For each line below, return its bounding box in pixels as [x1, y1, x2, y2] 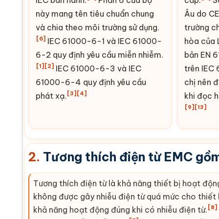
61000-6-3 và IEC [68, 63, 141, 73]
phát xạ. [36, 90, 66, 101]
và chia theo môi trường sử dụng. [36, 22, 159, 32]
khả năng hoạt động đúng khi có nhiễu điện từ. [33, 204, 207, 215]
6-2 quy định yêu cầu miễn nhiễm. [36, 49, 163, 60]
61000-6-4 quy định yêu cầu [36, 77, 146, 87]
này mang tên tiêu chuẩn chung [36, 8, 154, 19]
